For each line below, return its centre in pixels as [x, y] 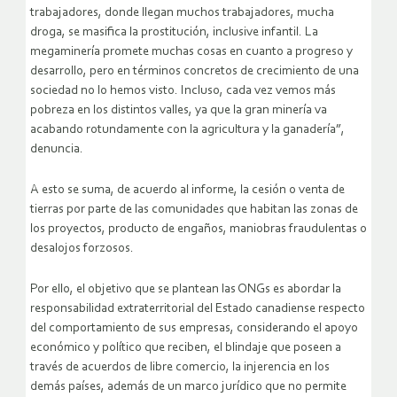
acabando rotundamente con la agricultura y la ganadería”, [187, 130]
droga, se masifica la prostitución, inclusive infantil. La [174, 33]
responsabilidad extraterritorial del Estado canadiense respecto [198, 309]
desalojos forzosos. [82, 249]
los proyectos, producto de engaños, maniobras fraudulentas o [198, 230]
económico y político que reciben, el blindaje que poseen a [186, 348]
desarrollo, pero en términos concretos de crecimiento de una [195, 72]
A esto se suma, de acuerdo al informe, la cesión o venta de [187, 191]
